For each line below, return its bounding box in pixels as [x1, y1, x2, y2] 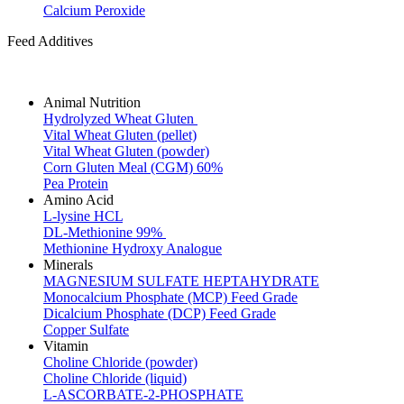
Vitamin [43, 338, 88, 353]
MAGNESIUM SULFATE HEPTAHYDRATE [43, 273, 319, 289]
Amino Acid [43, 192, 114, 207]
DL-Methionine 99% [43, 225, 166, 240]
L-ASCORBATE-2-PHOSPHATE [43, 387, 243, 402]
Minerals [43, 257, 93, 272]
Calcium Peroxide [43, 3, 145, 18]
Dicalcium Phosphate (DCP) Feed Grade [43, 306, 276, 321]
